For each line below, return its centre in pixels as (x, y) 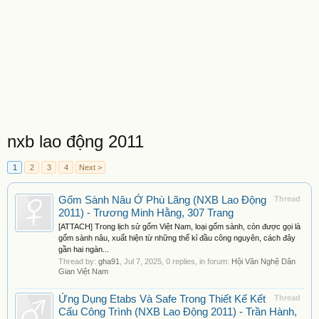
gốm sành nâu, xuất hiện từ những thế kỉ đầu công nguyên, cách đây (177, 238)
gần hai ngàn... (84, 249)
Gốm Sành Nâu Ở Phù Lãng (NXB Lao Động (162, 200)
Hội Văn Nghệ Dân (263, 261)
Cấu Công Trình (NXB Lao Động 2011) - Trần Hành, (178, 312)
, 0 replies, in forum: (197, 261)
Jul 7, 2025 (143, 261)
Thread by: (78, 261)
